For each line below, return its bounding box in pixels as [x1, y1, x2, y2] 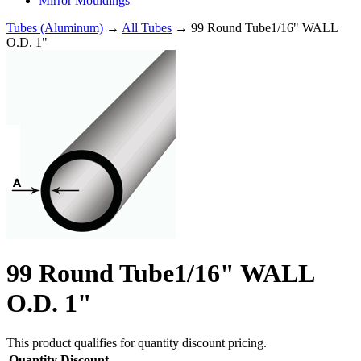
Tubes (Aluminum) [6, 21, 103, 35]
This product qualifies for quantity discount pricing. [6, 335, 267, 350]
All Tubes [122, 21, 172, 35]
